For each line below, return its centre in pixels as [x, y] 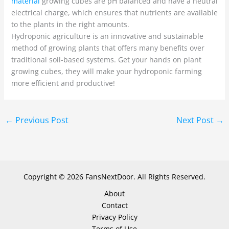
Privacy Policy [114, 217]
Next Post [196, 120]
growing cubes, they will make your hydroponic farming [106, 72]
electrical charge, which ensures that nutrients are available [114, 13]
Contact [114, 205]
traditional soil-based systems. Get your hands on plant [106, 60]
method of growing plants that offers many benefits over [108, 48]
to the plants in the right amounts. [70, 25]
